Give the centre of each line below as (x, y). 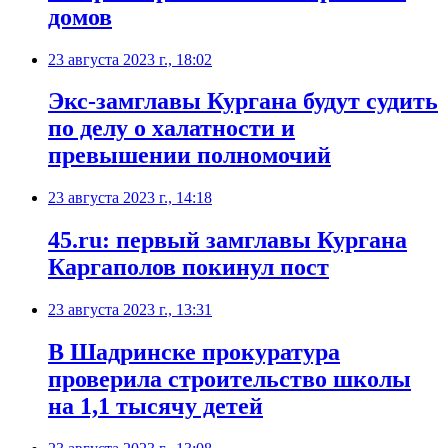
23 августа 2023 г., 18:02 (130, 59)
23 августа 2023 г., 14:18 (130, 198)
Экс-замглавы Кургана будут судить (243, 101)
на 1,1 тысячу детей (155, 406)
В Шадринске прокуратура (194, 352)
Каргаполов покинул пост (188, 267)
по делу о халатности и (171, 128)
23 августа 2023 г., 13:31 (130, 310)
